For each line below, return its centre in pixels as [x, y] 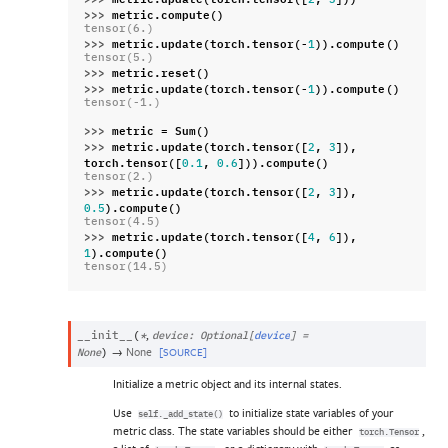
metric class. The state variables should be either [234, 431]
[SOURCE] [182, 352]
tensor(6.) [119, 29]
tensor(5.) [119, 58]
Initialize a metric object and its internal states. [227, 383]
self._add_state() [180, 415]
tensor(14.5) [126, 267]
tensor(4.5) [123, 222]
